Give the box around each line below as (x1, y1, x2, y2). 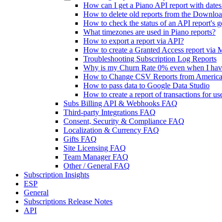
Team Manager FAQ (63, 153, 128, 161)
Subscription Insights (24, 170, 89, 179)
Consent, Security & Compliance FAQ (63, 117, 184, 125)
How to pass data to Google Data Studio (83, 81, 210, 90)
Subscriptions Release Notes (24, 197, 112, 206)
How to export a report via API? (83, 37, 184, 45)
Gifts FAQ (63, 135, 97, 143)
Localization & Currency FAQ (63, 126, 159, 134)
